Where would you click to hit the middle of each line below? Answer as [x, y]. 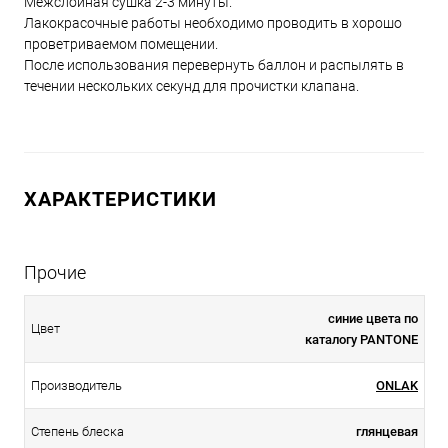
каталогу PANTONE [361, 340]
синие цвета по [373, 319]
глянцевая [387, 432]
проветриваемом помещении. [121, 44]
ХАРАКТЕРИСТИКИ [120, 198]
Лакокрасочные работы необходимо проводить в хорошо [213, 23]
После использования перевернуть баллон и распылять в [214, 65]
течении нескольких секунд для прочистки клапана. [191, 86]
